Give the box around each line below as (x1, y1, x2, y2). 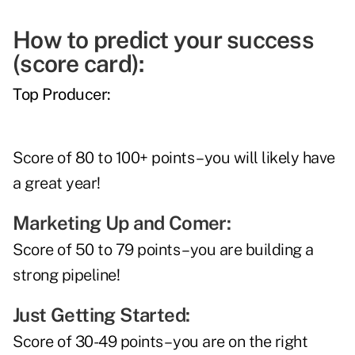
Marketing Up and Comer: (13, 212, 231, 235)
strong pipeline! (13, 265, 120, 285)
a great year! (13, 174, 101, 193)
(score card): (13, 49, 144, 78)
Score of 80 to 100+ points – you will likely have (13, 148, 335, 168)
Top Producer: (13, 85, 111, 105)
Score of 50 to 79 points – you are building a (13, 240, 314, 260)
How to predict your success (13, 25, 314, 55)
